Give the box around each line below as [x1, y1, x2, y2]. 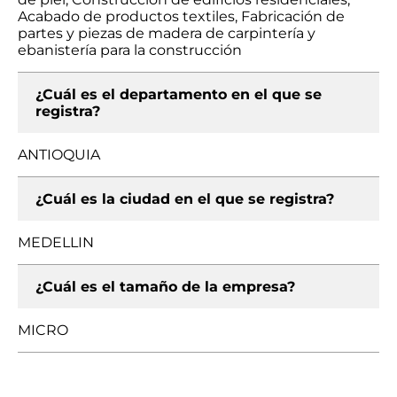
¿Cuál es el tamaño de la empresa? [35, 278, 295, 295]
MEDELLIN [18, 234, 94, 251]
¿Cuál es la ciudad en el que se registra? [35, 191, 334, 207]
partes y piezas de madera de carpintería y [18, 25, 315, 42]
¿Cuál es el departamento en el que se [35, 86, 322, 103]
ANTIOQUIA [18, 146, 100, 163]
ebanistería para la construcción [18, 42, 242, 58]
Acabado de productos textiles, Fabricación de [18, 8, 345, 25]
